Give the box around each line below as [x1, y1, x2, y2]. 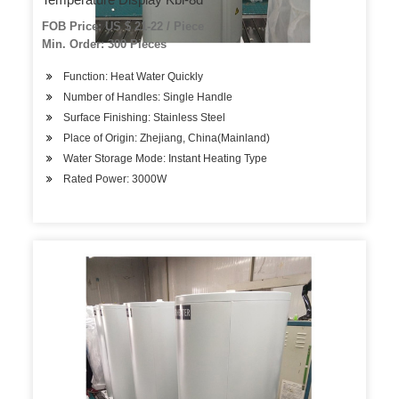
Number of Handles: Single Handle [63, 91, 233, 103]
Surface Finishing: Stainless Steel [63, 111, 226, 124]
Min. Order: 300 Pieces [42, 37, 167, 51]
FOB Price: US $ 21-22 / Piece [42, 20, 205, 33]
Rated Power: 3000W [63, 173, 167, 185]
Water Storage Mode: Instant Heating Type [63, 152, 268, 165]
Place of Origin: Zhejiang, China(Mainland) [63, 132, 271, 144]
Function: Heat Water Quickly [63, 70, 204, 83]
